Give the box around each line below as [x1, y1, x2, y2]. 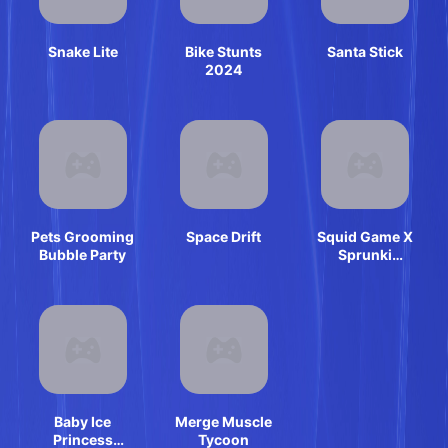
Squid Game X [317, 227, 414, 245]
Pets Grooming [31, 227, 135, 245]
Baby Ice [54, 412, 112, 430]
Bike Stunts [185, 42, 263, 60]
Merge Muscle [175, 412, 273, 430]
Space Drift [186, 227, 262, 245]
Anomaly [334, 263, 396, 281]
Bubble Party [39, 245, 127, 263]
